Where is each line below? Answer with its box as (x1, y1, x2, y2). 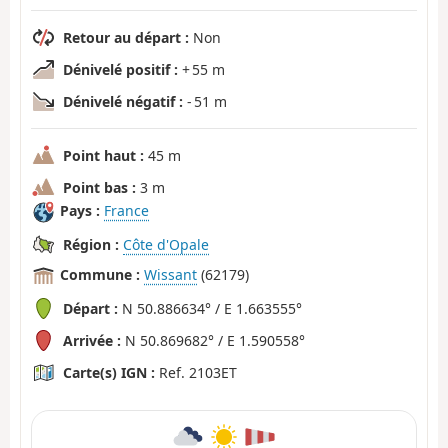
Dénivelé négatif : (63, 91, 183, 111)
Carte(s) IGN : (63, 362, 155, 382)
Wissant (144, 265, 197, 285)
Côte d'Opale (123, 234, 209, 254)
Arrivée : (63, 330, 121, 350)
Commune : (60, 265, 140, 285)
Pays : (60, 201, 100, 221)
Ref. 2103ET (155, 362, 237, 382)
